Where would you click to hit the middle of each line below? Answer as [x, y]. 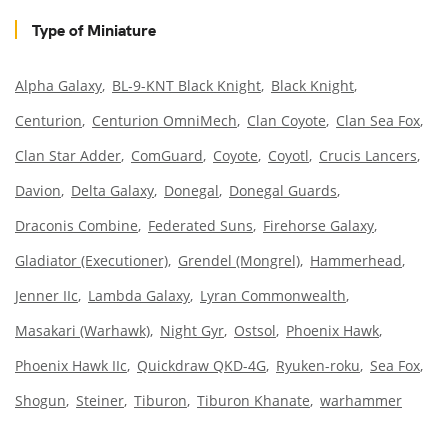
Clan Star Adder [68, 155]
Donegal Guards [283, 190]
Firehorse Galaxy [318, 225]
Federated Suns [200, 225]
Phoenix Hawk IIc [71, 365]
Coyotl [288, 155]
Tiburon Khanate [253, 400]
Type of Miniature [94, 28]
